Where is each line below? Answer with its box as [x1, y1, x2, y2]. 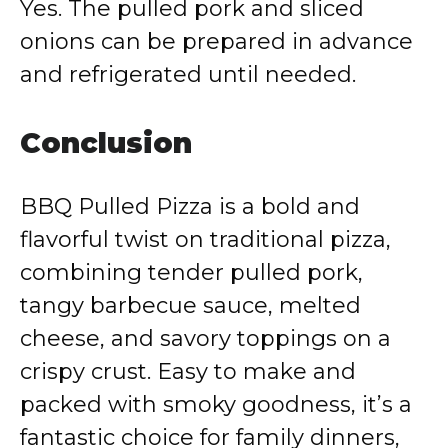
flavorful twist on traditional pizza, [20, 226, 391, 253]
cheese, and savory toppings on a [20, 325, 391, 352]
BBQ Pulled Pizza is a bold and [20, 193, 360, 220]
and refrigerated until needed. [20, 61, 356, 88]
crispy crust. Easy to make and [20, 358, 356, 385]
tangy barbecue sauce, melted [20, 292, 361, 319]
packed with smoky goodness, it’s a [20, 391, 412, 418]
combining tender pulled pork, [20, 259, 363, 286]
